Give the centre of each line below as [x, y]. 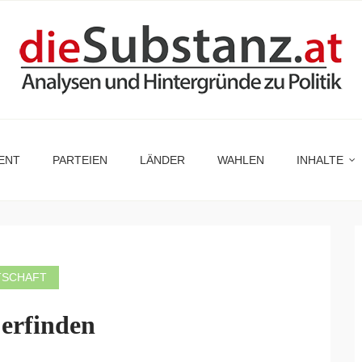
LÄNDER [162, 160]
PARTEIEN [80, 160]
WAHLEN [241, 160]
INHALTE [320, 160]
